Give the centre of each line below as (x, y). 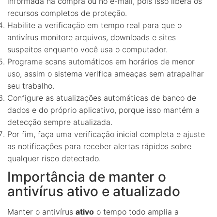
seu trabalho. (31, 85)
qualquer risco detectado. (54, 158)
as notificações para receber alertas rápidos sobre (99, 146)
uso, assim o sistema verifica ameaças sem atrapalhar (106, 73)
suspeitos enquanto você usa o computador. (87, 49)
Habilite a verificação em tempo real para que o (94, 25)
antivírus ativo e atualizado (94, 191)
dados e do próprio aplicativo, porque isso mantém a (103, 110)
